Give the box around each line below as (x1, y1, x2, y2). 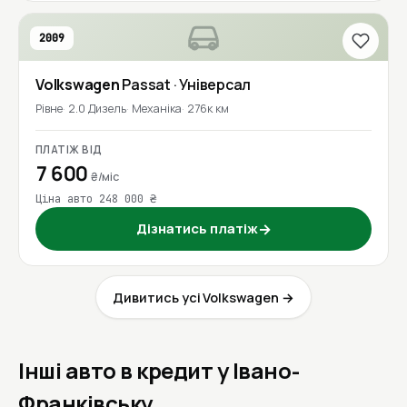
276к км (187, 101, 229, 117)
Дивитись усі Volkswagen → (113, 288, 294, 306)
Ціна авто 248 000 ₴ (35, 192, 156, 207)
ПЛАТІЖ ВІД (35, 143, 103, 157)
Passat (122, 74, 174, 95)
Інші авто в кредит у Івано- (18, 359, 300, 385)
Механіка (132, 101, 182, 117)
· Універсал (173, 74, 252, 95)
